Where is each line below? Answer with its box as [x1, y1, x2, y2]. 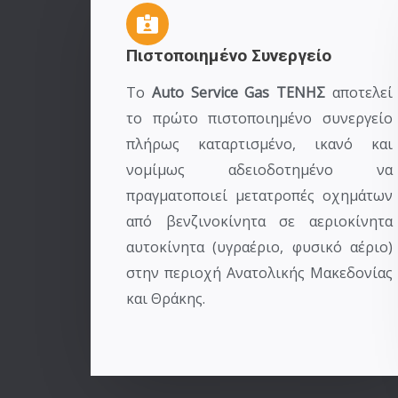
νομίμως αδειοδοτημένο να [126, 160, 393, 179]
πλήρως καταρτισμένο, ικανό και [126, 134, 393, 154]
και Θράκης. [126, 289, 205, 308]
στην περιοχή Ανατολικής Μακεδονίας [126, 263, 393, 283]
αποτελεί [325, 83, 394, 102]
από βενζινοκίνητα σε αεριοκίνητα [126, 211, 393, 231]
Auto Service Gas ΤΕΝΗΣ [151, 83, 326, 102]
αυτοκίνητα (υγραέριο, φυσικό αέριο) [126, 237, 393, 257]
